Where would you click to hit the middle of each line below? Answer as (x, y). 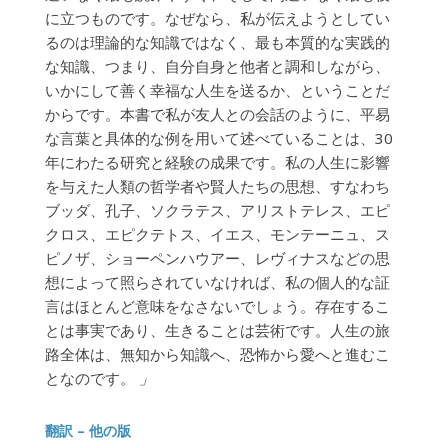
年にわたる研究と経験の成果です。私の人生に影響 (217, 162)
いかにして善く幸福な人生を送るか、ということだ (217, 90)
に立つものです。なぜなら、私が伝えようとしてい (217, 18)
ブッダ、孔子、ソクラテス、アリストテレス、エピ (217, 210)
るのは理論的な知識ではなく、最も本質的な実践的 (217, 42)
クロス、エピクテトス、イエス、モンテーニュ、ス (217, 234)
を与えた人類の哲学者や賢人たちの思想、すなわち (217, 186)
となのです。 (91, 378)
